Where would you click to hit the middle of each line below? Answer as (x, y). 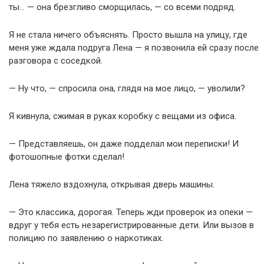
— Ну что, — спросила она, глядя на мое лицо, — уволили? (127, 88)
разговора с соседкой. (56, 61)
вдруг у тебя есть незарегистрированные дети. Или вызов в (131, 225)
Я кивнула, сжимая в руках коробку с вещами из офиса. (123, 116)
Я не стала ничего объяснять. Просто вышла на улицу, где (128, 35)
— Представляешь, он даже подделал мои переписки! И (124, 144)
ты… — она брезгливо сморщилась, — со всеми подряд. (122, 7)
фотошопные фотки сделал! (67, 157)
